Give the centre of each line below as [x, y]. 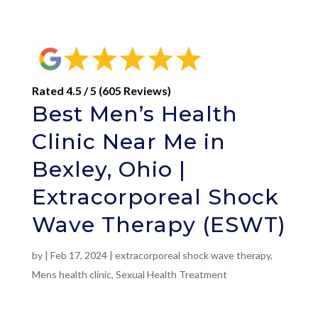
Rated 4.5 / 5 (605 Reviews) [101, 90]
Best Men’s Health [135, 114]
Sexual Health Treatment [171, 274]
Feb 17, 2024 [78, 255]
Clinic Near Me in [128, 141]
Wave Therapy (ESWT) [159, 224]
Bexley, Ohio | [109, 169]
